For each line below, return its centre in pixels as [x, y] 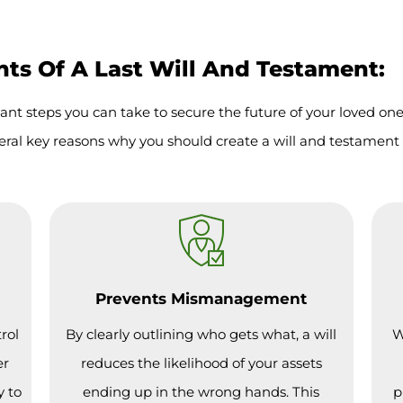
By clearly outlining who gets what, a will [201, 334]
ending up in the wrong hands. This [201, 391]
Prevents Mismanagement [201, 298]
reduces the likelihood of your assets [201, 363]
